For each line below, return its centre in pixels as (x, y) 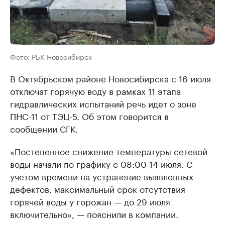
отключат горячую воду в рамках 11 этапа (95, 90)
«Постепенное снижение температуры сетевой (109, 150)
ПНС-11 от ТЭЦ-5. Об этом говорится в (89, 115)
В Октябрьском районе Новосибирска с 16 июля (110, 78)
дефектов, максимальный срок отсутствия (98, 188)
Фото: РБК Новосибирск (51, 56)
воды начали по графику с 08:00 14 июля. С (101, 163)
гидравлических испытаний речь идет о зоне (103, 103)
